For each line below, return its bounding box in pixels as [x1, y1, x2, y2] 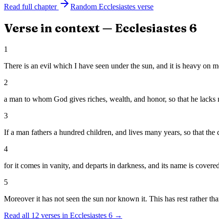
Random [70, 2, 99, 11]
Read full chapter [4, 2, 57, 11]
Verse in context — [4, 21, 115, 36]
